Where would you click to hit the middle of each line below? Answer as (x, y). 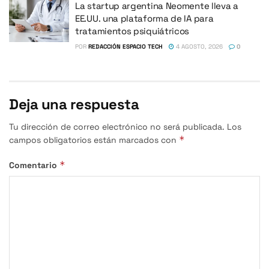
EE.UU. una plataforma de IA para (144, 18)
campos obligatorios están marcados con (94, 140)
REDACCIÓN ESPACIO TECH (125, 46)
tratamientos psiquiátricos (132, 31)
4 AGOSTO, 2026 (198, 46)
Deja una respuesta (74, 104)
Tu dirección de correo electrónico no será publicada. (117, 126)
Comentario (34, 165)
